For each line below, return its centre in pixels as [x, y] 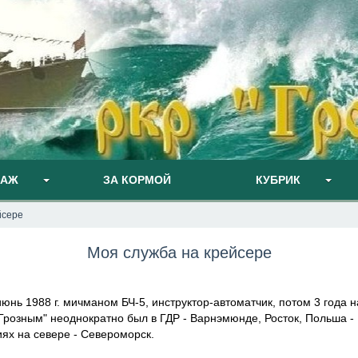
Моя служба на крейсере [179, 253]
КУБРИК [278, 180]
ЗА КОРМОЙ [137, 180]
